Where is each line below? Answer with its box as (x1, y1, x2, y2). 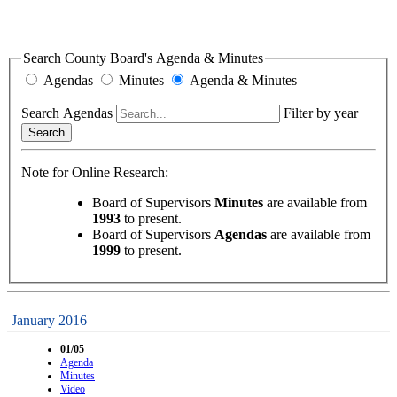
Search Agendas (21, 105, 113, 121)
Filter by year (284, 105, 358, 121)
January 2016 (12, 313, 87, 329)
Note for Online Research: (21, 165, 168, 181)
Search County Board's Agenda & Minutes (23, 50, 263, 66)
